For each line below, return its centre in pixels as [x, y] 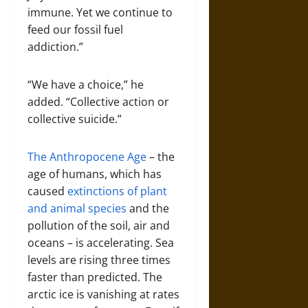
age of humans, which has [95, 174]
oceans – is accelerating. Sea [101, 243]
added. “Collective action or [98, 102]
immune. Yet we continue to [100, 12]
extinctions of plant [117, 191]
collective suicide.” [75, 119]
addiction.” [55, 47]
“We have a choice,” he [86, 85]
